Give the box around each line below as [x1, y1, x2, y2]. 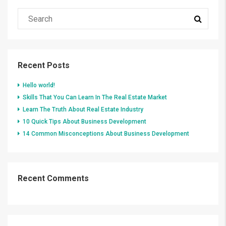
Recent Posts [18, 61, 70, 70]
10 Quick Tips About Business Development [23, 118, 146, 125]
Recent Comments [18, 174, 89, 183]
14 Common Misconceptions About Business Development [23, 130, 189, 137]
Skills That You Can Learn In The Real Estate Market [23, 94, 167, 101]
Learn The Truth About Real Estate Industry [23, 106, 143, 113]
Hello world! [23, 82, 55, 89]
